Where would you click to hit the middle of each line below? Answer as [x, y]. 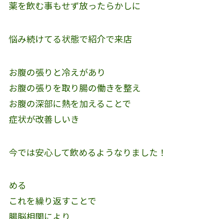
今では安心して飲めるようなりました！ [88, 152]
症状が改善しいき [44, 119]
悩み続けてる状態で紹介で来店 [70, 38]
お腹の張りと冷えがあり [57, 72]
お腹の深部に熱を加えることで [70, 103]
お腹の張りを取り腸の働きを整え [75, 87]
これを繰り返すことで [52, 201]
